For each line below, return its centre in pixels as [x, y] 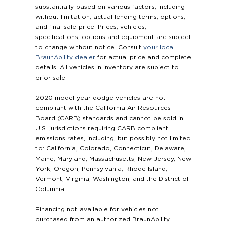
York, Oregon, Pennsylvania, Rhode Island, [101, 169]
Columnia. [50, 189]
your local [159, 47]
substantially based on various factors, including [110, 7]
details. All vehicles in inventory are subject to [107, 68]
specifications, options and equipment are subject [113, 37]
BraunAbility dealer [65, 58]
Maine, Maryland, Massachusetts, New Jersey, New [113, 159]
